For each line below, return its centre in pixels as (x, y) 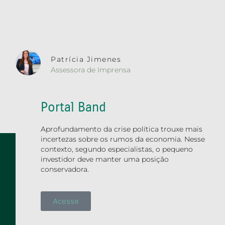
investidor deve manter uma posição (105, 159)
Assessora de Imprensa (91, 70)
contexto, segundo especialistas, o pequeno (117, 149)
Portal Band (74, 107)
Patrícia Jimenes (86, 60)
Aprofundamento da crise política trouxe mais (122, 129)
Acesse (66, 201)
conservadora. (65, 169)
